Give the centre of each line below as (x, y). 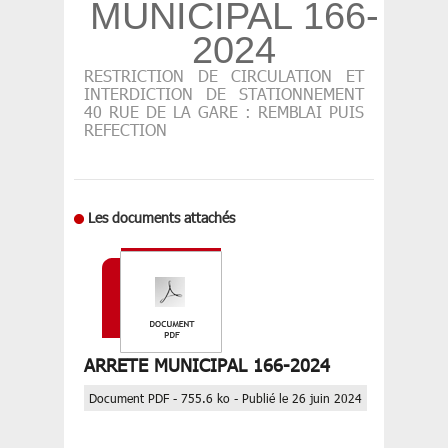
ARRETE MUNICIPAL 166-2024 (207, 365)
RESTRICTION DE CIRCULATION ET (224, 75)
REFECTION (125, 129)
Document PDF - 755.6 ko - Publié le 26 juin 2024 (225, 398)
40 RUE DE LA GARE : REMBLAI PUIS (224, 111)
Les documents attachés (161, 217)
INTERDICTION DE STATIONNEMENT (224, 93)
